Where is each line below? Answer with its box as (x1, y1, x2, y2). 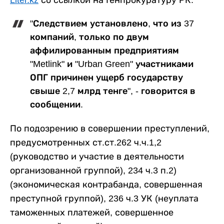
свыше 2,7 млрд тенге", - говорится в (30, 85, 195, 96)
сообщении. (30, 99, 83, 109)
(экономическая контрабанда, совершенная (10, 179, 202, 189)
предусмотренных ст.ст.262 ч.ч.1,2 (10, 137, 161, 147)
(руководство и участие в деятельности (10, 151, 184, 161)
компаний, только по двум (30, 31, 149, 42)
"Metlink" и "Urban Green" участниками (30, 58, 193, 69)
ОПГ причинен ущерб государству (30, 72, 183, 82)
